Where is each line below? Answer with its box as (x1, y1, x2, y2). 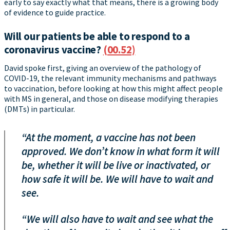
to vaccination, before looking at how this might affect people (4, 83, 223, 93)
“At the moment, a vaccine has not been (22, 130, 196, 144)
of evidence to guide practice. (4, 7, 106, 17)
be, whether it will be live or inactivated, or (22, 158, 210, 172)
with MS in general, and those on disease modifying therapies (4, 93, 218, 104)
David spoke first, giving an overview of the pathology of (4, 62, 201, 73)
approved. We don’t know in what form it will (22, 144, 220, 158)
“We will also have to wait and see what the (22, 212, 213, 226)
